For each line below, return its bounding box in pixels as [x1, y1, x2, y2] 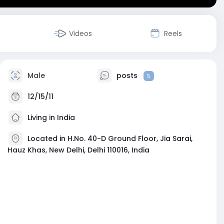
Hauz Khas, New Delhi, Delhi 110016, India [7, 145, 149, 155]
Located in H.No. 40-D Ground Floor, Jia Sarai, [27, 133, 192, 143]
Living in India [25, 112, 75, 122]
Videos [69, 28, 92, 38]
